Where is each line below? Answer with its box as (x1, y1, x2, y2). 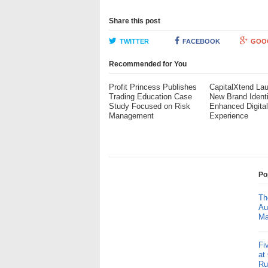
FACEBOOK (182, 38, 220, 45)
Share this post (109, 17, 160, 25)
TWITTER (120, 38, 149, 45)
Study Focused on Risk (109, 102, 190, 111)
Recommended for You (109, 60, 187, 68)
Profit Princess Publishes (109, 83, 197, 92)
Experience (209, 111, 249, 120)
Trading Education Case (109, 92, 192, 101)
